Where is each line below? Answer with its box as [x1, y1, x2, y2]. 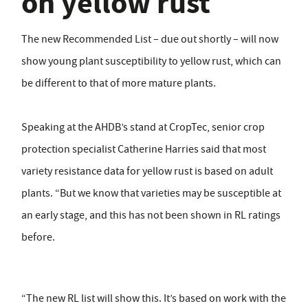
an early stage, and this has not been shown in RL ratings [21, 208, 280, 223]
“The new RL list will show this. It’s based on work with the [21, 291, 286, 306]
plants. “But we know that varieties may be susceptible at [21, 186, 281, 201]
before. [21, 230, 55, 245]
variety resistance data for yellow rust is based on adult [21, 164, 273, 179]
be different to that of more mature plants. [21, 76, 216, 91]
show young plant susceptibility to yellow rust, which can [21, 54, 281, 69]
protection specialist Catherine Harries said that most [21, 142, 266, 157]
